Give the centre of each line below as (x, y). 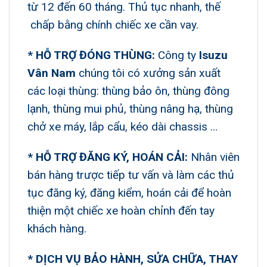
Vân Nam (52, 73)
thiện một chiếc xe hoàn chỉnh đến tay (121, 210)
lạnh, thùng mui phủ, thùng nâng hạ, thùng (130, 109)
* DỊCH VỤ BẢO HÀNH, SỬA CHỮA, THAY (133, 259)
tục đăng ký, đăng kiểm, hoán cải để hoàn (129, 193)
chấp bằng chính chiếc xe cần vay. (113, 25)
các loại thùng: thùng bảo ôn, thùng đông (128, 91)
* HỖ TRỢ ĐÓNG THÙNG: (91, 55)
